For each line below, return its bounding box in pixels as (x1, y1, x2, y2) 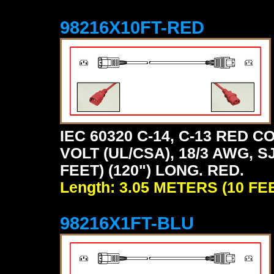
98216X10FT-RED (60, 18, 204, 37)
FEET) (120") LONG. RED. (60, 162, 244, 179)
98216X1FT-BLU (60, 213, 194, 233)
